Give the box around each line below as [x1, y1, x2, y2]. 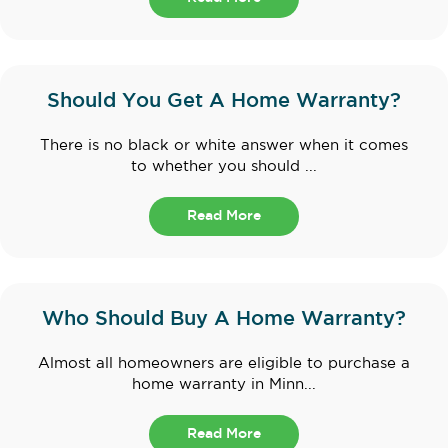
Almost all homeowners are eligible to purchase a [38, 357, 410, 371]
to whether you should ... [131, 160, 317, 174]
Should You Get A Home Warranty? [47, 92, 401, 111]
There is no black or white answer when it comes [40, 139, 408, 153]
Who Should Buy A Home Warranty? [42, 310, 406, 329]
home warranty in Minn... [132, 378, 316, 392]
